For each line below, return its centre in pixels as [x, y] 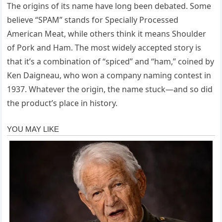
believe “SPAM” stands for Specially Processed [93, 20]
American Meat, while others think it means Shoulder [107, 34]
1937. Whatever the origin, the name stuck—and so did [110, 89]
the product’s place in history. [62, 103]
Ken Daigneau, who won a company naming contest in [109, 76]
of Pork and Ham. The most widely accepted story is [104, 48]
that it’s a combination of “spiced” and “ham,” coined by [111, 62]
